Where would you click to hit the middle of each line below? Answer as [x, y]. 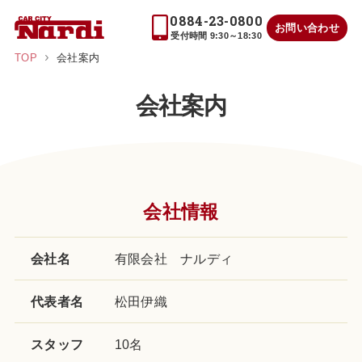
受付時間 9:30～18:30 [217, 36]
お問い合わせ [307, 27]
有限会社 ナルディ [174, 259]
